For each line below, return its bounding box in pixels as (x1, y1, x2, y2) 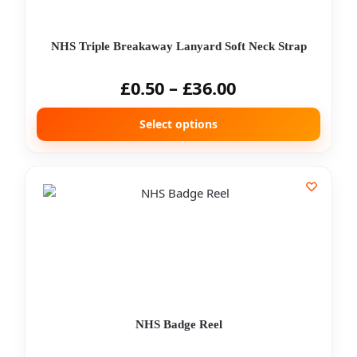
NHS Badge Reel (135, 318, 222, 331)
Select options (139, 116, 218, 131)
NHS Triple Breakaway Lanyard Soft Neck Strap (50, 40, 307, 53)
